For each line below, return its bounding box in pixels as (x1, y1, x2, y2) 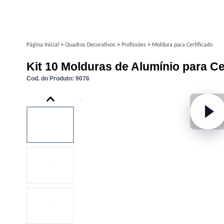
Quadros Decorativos (65, 42, 117, 48)
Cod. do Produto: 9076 (26, 75, 89, 82)
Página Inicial (26, 42, 60, 48)
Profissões (121, 42, 147, 48)
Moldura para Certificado (152, 42, 212, 48)
